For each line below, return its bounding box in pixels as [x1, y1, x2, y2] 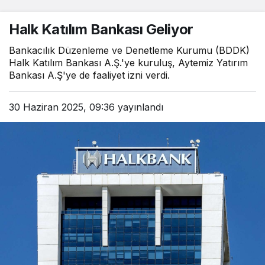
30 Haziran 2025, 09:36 [9, 101, 115, 114]
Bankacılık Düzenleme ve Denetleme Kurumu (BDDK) [9, 44, 250, 57]
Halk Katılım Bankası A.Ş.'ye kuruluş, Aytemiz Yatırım [9, 57, 248, 69]
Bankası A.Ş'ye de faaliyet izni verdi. [9, 69, 170, 82]
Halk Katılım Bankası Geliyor [9, 21, 193, 38]
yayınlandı [115, 101, 163, 114]
